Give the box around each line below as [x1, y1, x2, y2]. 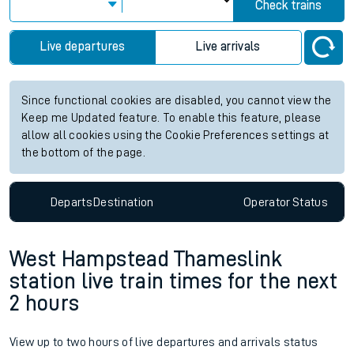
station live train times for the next [9, 270, 337, 293]
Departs [50, 195, 93, 209]
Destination [92, 195, 154, 209]
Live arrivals [196, 40, 261, 53]
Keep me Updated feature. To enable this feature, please [21, 112, 322, 124]
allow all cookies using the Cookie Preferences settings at [21, 130, 330, 141]
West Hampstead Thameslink [9, 248, 283, 271]
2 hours [9, 292, 80, 315]
